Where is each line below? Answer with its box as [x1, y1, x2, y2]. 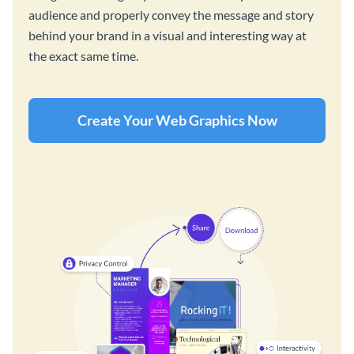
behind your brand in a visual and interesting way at [28, 28, 307, 43]
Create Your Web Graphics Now [77, 111, 277, 130]
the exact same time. [28, 48, 138, 64]
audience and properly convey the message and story [28, 7, 314, 23]
